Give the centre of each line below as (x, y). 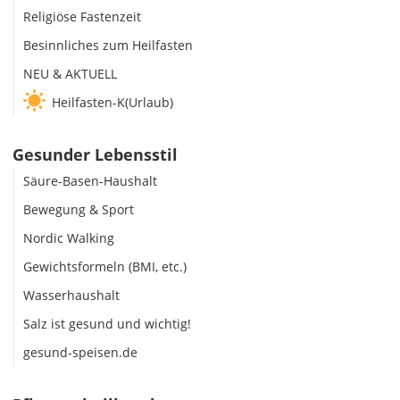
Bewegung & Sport (79, 209)
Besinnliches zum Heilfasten (108, 45)
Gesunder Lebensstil (95, 154)
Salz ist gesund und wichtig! (107, 323)
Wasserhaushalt (71, 295)
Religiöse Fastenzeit (82, 16)
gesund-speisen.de (80, 352)
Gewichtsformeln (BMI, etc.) (105, 266)
